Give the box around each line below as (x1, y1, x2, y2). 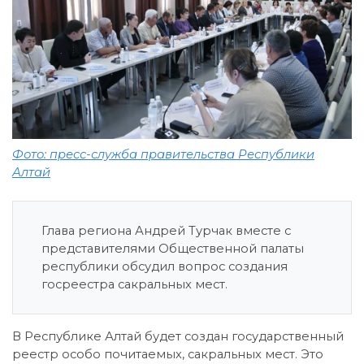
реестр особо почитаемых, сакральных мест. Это (12, 346, 323, 362)
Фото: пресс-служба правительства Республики (12, 146, 314, 162)
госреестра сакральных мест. (41, 276, 227, 292)
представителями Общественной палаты (41, 240, 304, 256)
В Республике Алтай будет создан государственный (12, 328, 344, 344)
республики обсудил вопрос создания (41, 258, 288, 274)
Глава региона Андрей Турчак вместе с (41, 223, 291, 238)
